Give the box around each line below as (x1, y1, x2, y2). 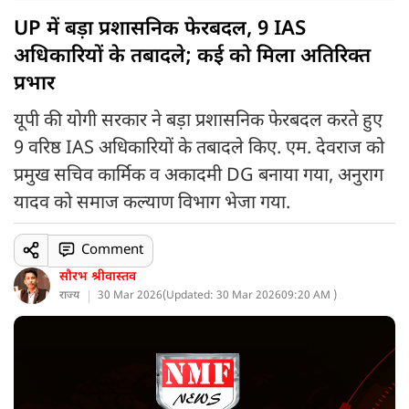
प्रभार (14, 71, 55, 98)
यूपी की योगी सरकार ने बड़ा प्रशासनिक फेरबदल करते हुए (14, 110, 383, 133)
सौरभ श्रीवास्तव (59, 268, 136, 286)
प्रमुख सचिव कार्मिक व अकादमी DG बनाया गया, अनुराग (14, 164, 383, 188)
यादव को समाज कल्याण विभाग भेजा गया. (14, 192, 290, 215)
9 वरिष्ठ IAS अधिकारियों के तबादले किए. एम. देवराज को (14, 137, 384, 161)
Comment (80, 241, 143, 259)
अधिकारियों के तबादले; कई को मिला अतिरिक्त (14, 44, 371, 70)
